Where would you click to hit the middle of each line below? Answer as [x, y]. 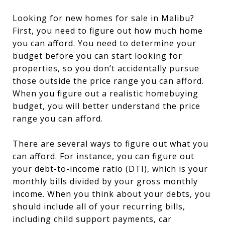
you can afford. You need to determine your [104, 43]
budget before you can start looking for [97, 56]
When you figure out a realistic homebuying [105, 94]
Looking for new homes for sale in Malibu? [103, 18]
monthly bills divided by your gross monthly [105, 182]
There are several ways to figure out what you [110, 144]
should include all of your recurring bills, [99, 207]
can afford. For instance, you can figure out [103, 156]
